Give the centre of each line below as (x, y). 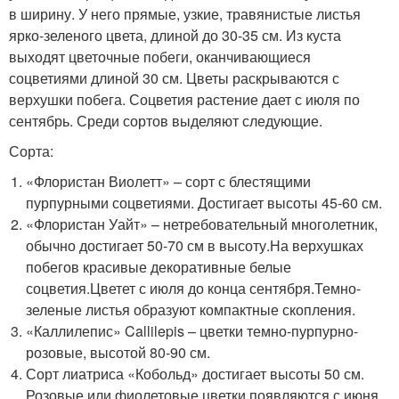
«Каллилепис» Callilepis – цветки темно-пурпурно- (192, 330)
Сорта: (31, 151)
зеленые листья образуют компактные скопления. (191, 309)
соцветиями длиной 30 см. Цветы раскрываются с (174, 77)
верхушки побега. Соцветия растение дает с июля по (184, 99)
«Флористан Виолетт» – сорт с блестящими (169, 181)
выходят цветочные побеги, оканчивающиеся (160, 56)
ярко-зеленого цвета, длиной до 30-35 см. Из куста (175, 35)
